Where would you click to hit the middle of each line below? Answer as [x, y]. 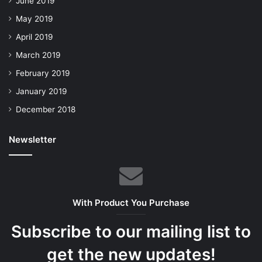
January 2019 [42, 92]
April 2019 [35, 37]
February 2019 [43, 73]
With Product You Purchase [131, 203]
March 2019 [38, 55]
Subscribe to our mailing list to [131, 232]
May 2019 [35, 19]
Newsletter [32, 140]
